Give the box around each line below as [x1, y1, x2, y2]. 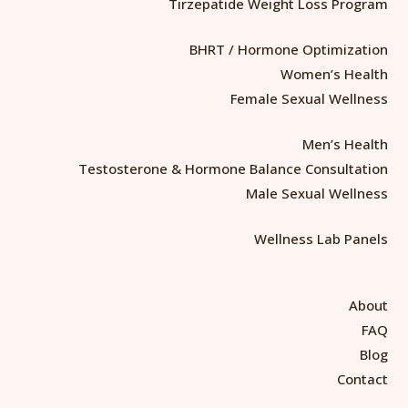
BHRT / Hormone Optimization [189, 39, 388, 58]
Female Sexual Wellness [230, 88, 388, 107]
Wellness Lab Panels [254, 229, 388, 248]
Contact [337, 369, 388, 388]
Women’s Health [280, 64, 388, 83]
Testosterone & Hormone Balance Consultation [78, 158, 388, 178]
